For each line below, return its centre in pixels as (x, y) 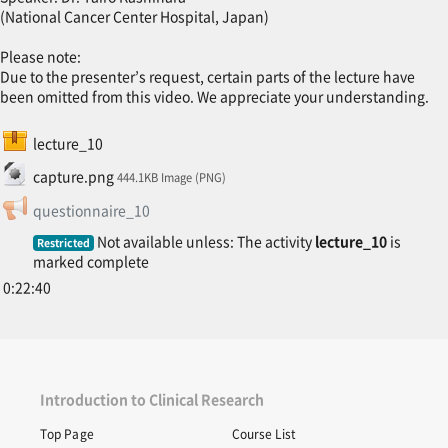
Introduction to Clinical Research (151, 399)
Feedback (181, 204)
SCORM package (123, 137)
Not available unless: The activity (205, 240)
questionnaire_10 (91, 209)
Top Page (66, 434)
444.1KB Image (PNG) (171, 177)
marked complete (90, 260)
